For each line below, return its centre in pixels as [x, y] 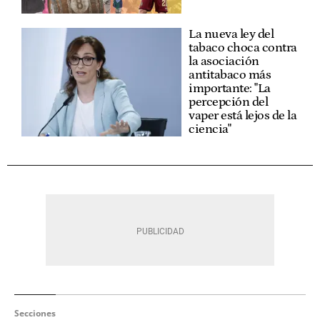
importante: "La [230, 88]
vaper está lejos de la [242, 115]
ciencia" [210, 129]
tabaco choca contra [243, 47]
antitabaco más [230, 75]
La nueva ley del [231, 34]
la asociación [224, 61]
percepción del [228, 102]
